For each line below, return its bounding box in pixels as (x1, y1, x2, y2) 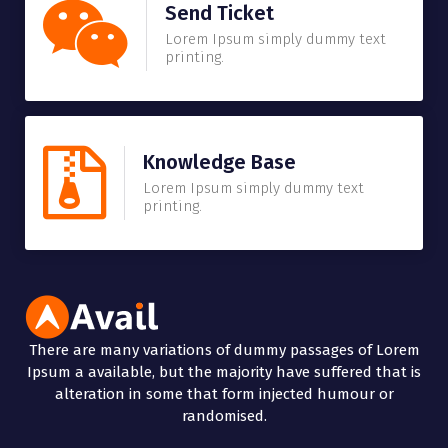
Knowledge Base (143, 150, 296, 175)
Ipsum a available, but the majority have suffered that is (27, 362, 421, 381)
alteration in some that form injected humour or (54, 384, 394, 403)
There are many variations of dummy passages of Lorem (28, 340, 420, 359)
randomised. (181, 406, 267, 425)
